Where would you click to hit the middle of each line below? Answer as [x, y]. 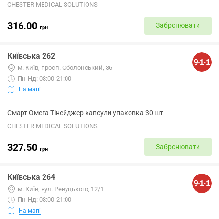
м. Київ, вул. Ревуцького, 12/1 [61, 189]
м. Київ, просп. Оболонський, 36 [65, 68]
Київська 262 [31, 56]
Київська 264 [31, 177]
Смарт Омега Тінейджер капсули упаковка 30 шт [85, 113]
